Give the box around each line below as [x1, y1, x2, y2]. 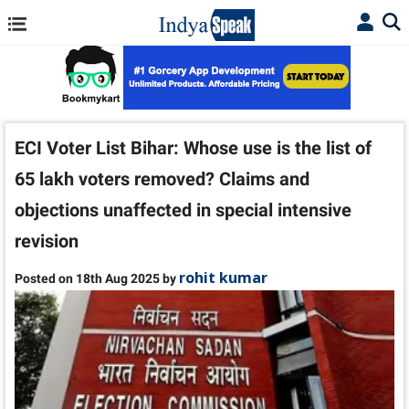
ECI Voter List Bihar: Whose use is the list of [15, 137, 372, 159]
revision [15, 230, 79, 252]
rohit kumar [179, 267, 267, 288]
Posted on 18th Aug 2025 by [15, 271, 179, 286]
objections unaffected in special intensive [15, 199, 351, 221]
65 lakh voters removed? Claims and [15, 168, 309, 190]
